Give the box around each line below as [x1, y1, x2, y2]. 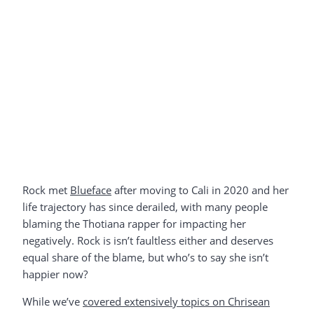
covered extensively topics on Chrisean [83, 294, 270, 308]
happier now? [22, 266, 88, 281]
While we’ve [22, 294, 83, 308]
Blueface [70, 182, 111, 197]
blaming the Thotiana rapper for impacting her [22, 216, 246, 231]
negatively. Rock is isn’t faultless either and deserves [22, 233, 273, 247]
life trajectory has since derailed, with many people [22, 199, 268, 214]
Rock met [22, 182, 70, 197]
